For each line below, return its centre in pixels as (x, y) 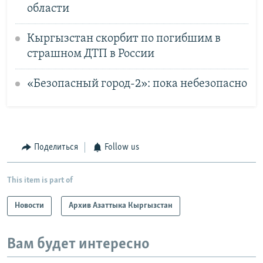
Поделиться (56, 148)
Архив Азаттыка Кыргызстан (121, 205)
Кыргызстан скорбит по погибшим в (124, 38)
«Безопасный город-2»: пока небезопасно (137, 84)
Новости (29, 205)
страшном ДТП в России (90, 54)
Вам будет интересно (78, 244)
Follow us (122, 148)
